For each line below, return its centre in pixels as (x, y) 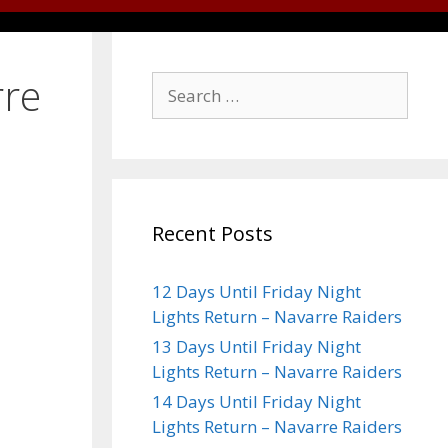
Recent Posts (212, 233)
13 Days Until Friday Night (256, 346)
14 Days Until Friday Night (256, 401)
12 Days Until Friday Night (256, 291)
